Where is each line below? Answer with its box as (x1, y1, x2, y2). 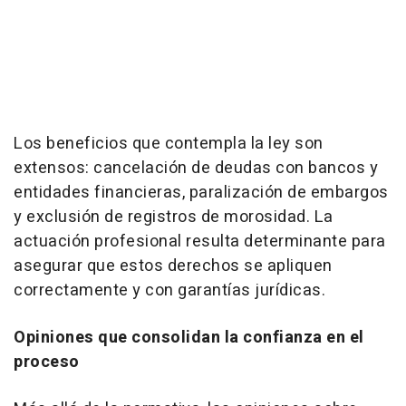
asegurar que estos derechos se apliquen (14, 254, 333, 279)
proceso (14, 350, 80, 375)
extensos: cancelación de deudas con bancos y (14, 156, 378, 181)
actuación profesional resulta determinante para (14, 229, 386, 255)
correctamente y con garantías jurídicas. (14, 278, 325, 304)
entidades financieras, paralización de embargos (14, 180, 389, 206)
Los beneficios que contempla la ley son (14, 131, 324, 157)
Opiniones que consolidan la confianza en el (14, 325, 364, 351)
